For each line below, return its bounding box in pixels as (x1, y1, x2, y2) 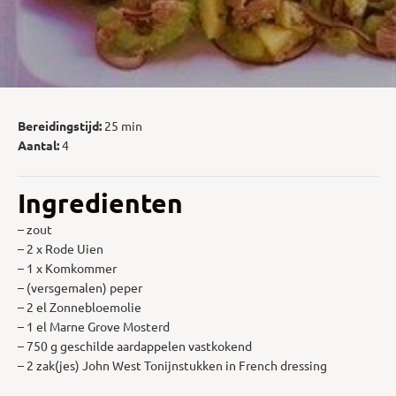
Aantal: (18, 136, 59, 153)
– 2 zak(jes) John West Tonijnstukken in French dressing (18, 356, 327, 373)
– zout (18, 220, 52, 237)
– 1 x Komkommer (18, 259, 117, 276)
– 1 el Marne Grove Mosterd (18, 317, 170, 334)
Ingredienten (18, 186, 183, 219)
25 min (102, 117, 142, 133)
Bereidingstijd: (18, 117, 102, 133)
